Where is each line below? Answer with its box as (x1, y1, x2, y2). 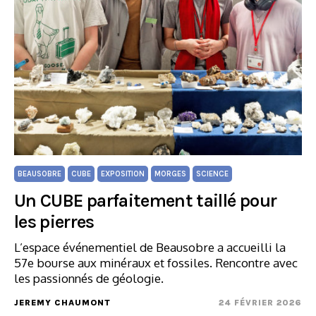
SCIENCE (196, 169, 229, 178)
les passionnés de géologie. (14, 271, 164, 286)
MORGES (154, 169, 186, 178)
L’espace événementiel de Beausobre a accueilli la (14, 240, 286, 255)
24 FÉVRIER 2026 (219, 298, 302, 308)
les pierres (14, 211, 95, 233)
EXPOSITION (101, 169, 145, 178)
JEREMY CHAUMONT (14, 298, 111, 308)
